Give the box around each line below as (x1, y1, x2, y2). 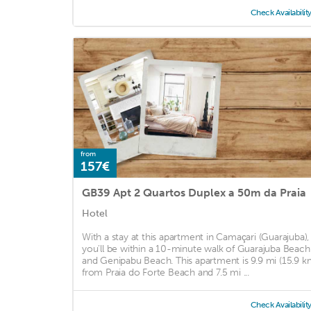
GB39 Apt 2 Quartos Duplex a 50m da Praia (82, 185, 306, 199)
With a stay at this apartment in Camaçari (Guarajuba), (82, 230, 310, 243)
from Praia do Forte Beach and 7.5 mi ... (82, 266, 250, 278)
